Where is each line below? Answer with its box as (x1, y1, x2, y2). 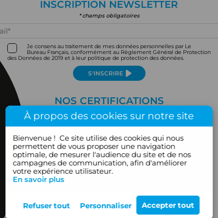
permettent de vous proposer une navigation (13, 142, 176, 151)
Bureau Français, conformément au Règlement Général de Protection (27, 49, 211, 55)
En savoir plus (13, 175, 65, 184)
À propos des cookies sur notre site (24, 110, 194, 122)
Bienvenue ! (13, 133, 60, 143)
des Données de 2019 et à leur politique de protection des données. (7, 54, 184, 61)
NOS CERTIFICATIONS (54, 95, 164, 107)
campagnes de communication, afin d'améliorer (13, 158, 187, 167)
